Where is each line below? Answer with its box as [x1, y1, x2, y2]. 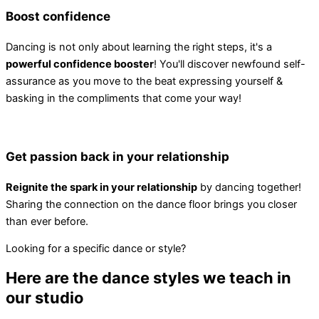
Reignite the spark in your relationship [6, 180, 197, 194]
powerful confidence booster [6, 57, 154, 70]
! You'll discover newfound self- [154, 57, 305, 70]
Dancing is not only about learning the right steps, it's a [6, 40, 272, 53]
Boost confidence [6, 8, 110, 23]
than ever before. [6, 214, 88, 228]
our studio [6, 288, 83, 307]
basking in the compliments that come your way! [6, 91, 241, 105]
